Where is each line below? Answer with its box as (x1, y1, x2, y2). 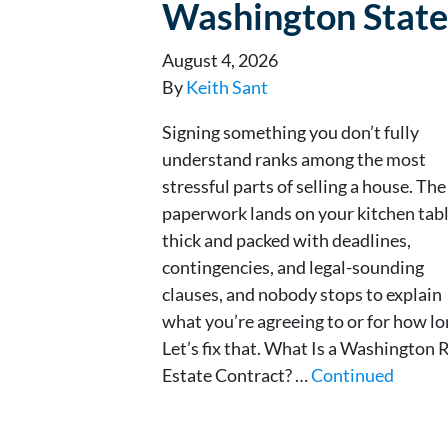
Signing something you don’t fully (162, 120, 419, 143)
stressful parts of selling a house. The (162, 174, 446, 197)
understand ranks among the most (162, 147, 426, 170)
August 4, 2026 (162, 48, 278, 71)
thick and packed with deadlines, (162, 228, 411, 251)
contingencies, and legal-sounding (162, 255, 424, 278)
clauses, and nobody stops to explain (162, 282, 442, 305)
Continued (311, 363, 394, 386)
